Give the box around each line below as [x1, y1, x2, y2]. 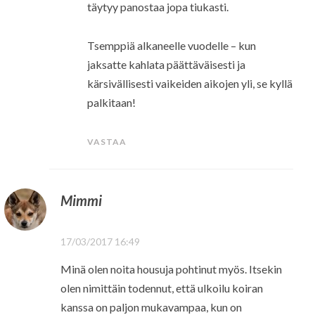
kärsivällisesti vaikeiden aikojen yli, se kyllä [87, 76, 293, 90]
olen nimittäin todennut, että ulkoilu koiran [60, 281, 263, 295]
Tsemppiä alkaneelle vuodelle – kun [87, 38, 257, 52]
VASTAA [87, 136, 127, 147]
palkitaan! [87, 95, 136, 109]
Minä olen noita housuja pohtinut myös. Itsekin [60, 262, 282, 276]
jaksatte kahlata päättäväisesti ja [87, 57, 246, 71]
